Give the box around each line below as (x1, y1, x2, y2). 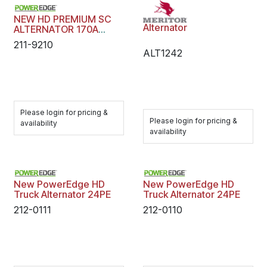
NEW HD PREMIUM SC (14, 13, 111, 25)
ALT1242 (142, 47, 182, 60)
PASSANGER (14, 33, 69, 45)
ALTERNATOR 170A (14, 23, 98, 35)
